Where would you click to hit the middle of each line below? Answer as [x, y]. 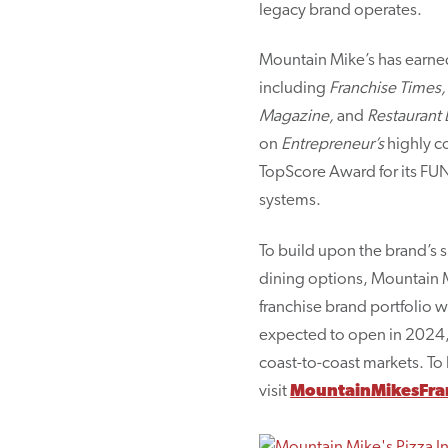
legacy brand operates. [341, 11]
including [294, 89]
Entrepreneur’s [333, 145]
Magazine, [298, 117]
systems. [290, 201]
